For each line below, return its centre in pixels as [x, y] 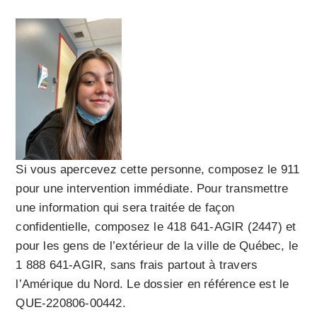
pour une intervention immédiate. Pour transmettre [152, 189]
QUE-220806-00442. [71, 304]
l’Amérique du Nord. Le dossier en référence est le [152, 284]
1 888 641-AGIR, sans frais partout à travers [137, 265]
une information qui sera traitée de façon [125, 208]
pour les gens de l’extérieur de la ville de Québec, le [157, 246]
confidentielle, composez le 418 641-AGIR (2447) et [156, 227]
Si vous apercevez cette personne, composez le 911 [158, 170]
